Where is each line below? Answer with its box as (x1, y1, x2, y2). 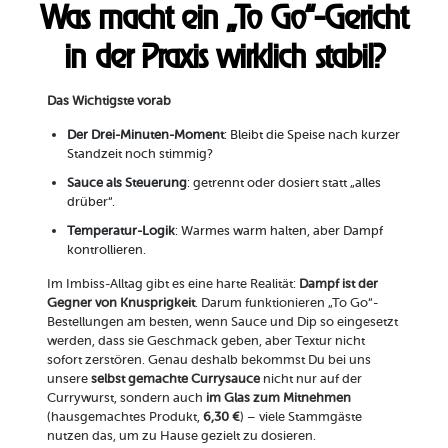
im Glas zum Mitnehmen (205, 390, 351, 406)
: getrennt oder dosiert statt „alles (186, 175, 381, 191)
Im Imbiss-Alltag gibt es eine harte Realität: (46, 276, 299, 292)
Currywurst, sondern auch (46, 390, 206, 406)
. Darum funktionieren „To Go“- (194, 295, 378, 311)
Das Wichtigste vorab (46, 93, 171, 109)
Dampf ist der (298, 276, 378, 292)
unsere (46, 371, 91, 387)
